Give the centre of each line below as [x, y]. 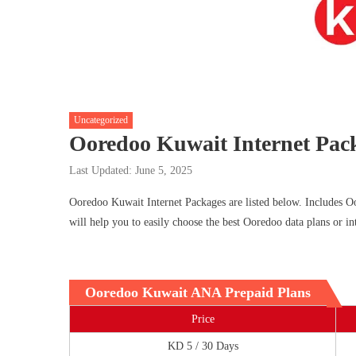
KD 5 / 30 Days [203, 346]
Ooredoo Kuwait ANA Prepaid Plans [198, 292]
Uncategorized [101, 120]
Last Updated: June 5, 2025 [131, 170]
